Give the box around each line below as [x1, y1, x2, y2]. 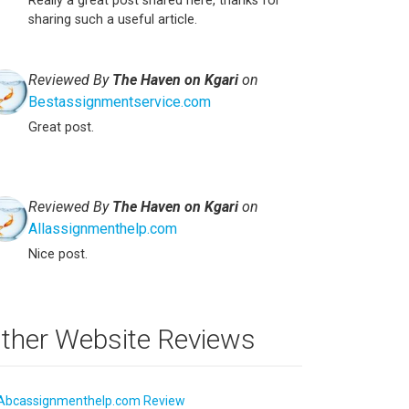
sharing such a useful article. [28, 11, 197, 27]
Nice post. [28, 246, 88, 262]
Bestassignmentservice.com [28, 92, 211, 110]
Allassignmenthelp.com [28, 219, 177, 237]
